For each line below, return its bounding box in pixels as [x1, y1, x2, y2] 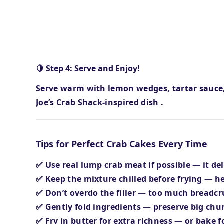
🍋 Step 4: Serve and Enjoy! [36, 63, 140, 74]
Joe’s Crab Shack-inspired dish [36, 97, 161, 108]
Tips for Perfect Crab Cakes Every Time [36, 138, 207, 150]
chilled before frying [119, 173, 205, 184]
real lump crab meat [62, 159, 149, 170]
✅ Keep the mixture [36, 173, 119, 184]
